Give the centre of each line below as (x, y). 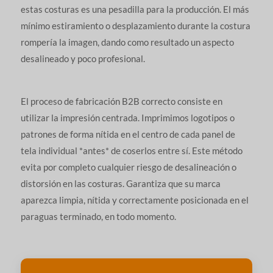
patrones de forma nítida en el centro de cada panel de (128, 134)
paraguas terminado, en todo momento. (98, 217)
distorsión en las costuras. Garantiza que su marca (120, 184)
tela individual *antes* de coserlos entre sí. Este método (131, 151)
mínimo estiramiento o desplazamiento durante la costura (135, 26)
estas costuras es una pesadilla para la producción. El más (135, 9)
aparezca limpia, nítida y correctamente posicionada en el (134, 200)
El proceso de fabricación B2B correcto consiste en (121, 101)
